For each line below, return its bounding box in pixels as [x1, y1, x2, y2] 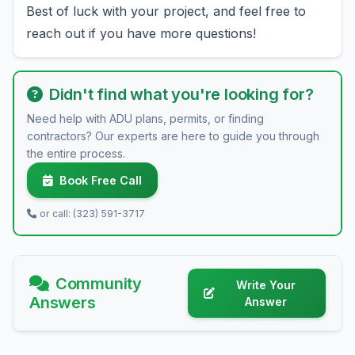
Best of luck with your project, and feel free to [26, 3, 306, 19]
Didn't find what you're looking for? [48, 85, 314, 104]
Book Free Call [59, 174, 142, 187]
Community [55, 274, 143, 293]
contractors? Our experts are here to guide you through [27, 129, 319, 143]
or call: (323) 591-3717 [40, 208, 145, 219]
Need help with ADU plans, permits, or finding [27, 112, 264, 125]
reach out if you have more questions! [26, 25, 256, 41]
